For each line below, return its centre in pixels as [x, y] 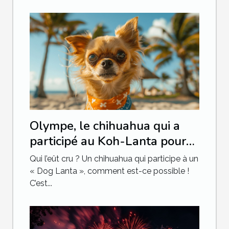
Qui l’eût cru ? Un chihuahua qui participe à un [114, 158]
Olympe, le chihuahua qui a [105, 125]
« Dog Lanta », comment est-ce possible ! [109, 171]
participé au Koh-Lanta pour [108, 141]
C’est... [41, 183]
